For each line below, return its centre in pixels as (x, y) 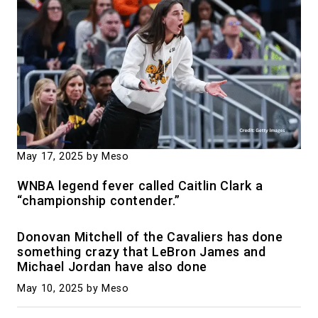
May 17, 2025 (50, 156)
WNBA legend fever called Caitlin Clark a (140, 185)
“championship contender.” (98, 200)
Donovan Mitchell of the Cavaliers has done (150, 236)
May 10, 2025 (50, 288)
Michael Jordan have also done (112, 266)
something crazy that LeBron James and (141, 251)
